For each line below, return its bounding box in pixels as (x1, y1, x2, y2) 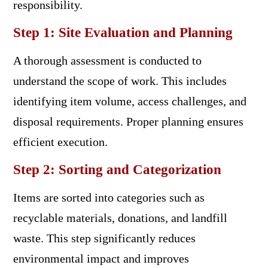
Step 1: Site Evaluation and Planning (13, 25, 233, 40)
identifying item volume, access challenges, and (13, 94, 246, 108)
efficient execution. (13, 135, 108, 148)
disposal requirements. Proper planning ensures (13, 114, 243, 128)
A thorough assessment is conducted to (13, 53, 202, 67)
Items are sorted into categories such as (13, 190, 205, 204)
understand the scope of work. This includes (13, 74, 227, 87)
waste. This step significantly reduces (13, 231, 196, 245)
